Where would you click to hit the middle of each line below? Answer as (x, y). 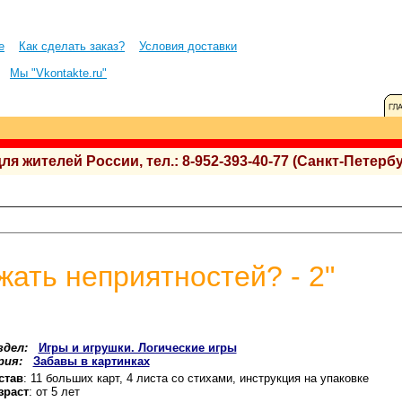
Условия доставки (188, 46)
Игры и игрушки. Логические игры (137, 348)
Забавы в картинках (91, 361)
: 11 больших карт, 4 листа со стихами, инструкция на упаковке (196, 378)
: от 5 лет (54, 392)
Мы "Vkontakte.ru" (58, 73)
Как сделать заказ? (72, 46)
